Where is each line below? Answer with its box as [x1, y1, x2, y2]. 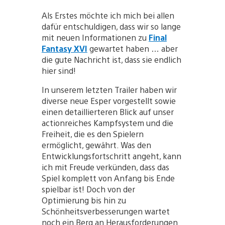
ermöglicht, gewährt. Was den [41, 140, 151, 151]
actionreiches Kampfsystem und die [41, 118, 173, 129]
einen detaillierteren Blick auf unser [41, 106, 174, 118]
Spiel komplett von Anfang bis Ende [41, 173, 175, 184]
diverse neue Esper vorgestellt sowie [41, 95, 176, 106]
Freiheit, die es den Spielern [41, 129, 144, 140]
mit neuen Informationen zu [41, 32, 149, 43]
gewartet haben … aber [87, 43, 178, 54]
